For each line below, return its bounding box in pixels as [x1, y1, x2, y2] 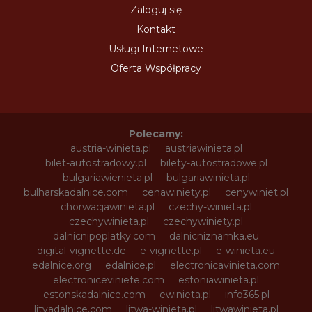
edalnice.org [32, 259, 91, 272]
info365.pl [224, 288, 270, 301]
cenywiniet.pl [225, 186, 288, 198]
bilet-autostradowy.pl [45, 157, 146, 169]
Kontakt [136, 23, 175, 36]
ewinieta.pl [159, 288, 211, 301]
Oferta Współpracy [111, 62, 201, 75]
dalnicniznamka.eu [169, 230, 259, 242]
